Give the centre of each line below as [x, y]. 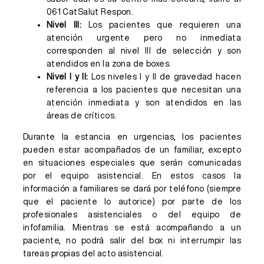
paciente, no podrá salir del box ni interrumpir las [132, 240]
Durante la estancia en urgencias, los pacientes [132, 137]
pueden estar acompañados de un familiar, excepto [132, 150]
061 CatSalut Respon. [90, 12]
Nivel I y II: [67, 77]
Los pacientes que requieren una [161, 25]
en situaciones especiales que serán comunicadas [132, 163]
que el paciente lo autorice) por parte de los [132, 202]
